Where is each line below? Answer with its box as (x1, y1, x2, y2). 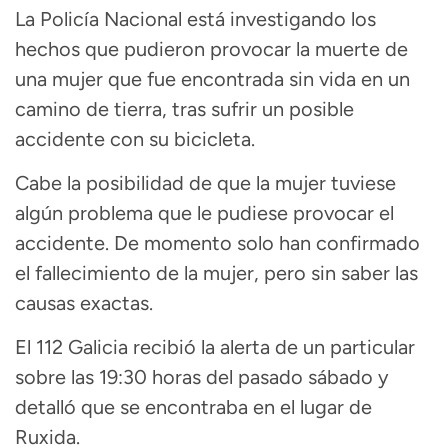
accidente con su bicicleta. (15, 126, 255, 151)
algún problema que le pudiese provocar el (15, 201, 394, 225)
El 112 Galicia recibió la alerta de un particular (15, 335, 415, 360)
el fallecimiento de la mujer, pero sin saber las (15, 261, 418, 285)
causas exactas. (15, 291, 153, 315)
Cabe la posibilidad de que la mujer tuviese (15, 171, 396, 195)
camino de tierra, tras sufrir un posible (15, 96, 354, 121)
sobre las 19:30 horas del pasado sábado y (15, 365, 389, 390)
